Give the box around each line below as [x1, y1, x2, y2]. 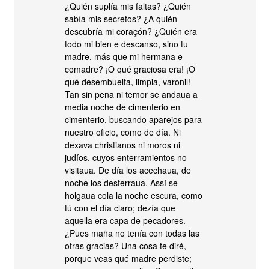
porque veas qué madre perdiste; [65, 252, 192, 264]
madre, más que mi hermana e [65, 50, 183, 62]
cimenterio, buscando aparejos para [65, 113, 202, 125]
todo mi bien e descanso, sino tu [65, 38, 189, 50]
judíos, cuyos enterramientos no [65, 151, 187, 163]
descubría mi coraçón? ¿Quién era [65, 25, 198, 37]
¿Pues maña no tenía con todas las [65, 227, 200, 239]
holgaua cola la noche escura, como [65, 189, 203, 201]
